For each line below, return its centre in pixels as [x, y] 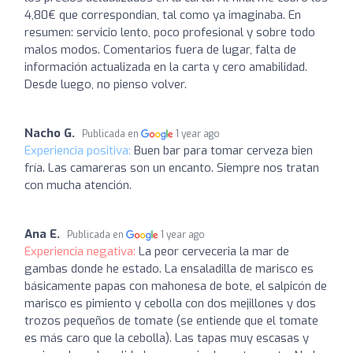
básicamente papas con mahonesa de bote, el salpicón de [176, 286]
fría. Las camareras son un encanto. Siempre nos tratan [172, 168]
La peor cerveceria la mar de [214, 251]
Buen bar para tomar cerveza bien [223, 150]
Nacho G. [50, 133]
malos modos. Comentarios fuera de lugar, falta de [160, 50]
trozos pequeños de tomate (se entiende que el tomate [171, 321]
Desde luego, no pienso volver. [106, 84]
